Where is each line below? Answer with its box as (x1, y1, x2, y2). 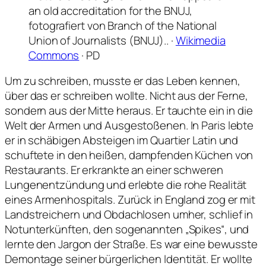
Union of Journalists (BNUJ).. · (28, 32, 176, 48)
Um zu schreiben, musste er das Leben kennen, (5, 73, 240, 89)
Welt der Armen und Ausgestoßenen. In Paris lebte (5, 118, 254, 134)
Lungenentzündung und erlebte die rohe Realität (5, 177, 247, 193)
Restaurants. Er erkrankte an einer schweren (5, 162, 223, 178)
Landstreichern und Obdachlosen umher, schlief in (5, 207, 254, 223)
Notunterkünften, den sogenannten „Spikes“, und (5, 221, 249, 237)
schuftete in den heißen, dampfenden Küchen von (5, 147, 254, 163)
